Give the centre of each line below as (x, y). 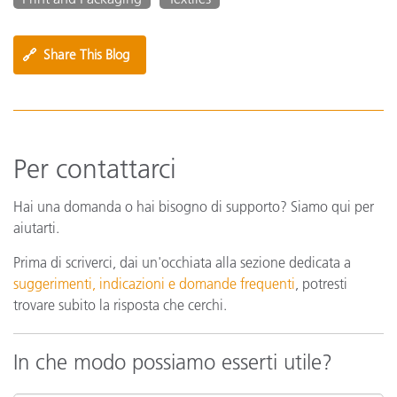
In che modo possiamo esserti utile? (173, 362)
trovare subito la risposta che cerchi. (120, 304)
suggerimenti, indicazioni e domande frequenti (154, 283)
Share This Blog (86, 54)
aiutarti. (36, 227)
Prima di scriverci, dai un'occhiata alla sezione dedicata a (182, 262)
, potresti (321, 283)
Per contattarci (95, 169)
